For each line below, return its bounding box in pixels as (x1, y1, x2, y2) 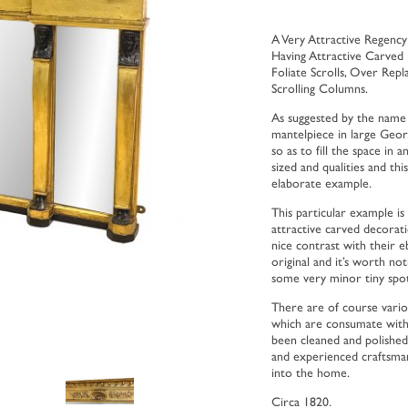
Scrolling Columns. (271, 80, 368, 96)
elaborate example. (271, 175, 372, 190)
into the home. (271, 364, 350, 380)
